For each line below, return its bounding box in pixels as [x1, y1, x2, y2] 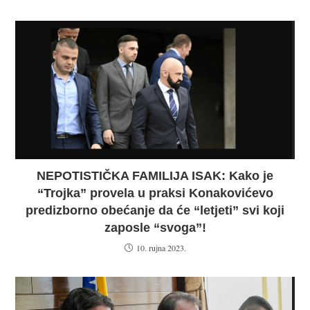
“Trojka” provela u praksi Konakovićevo [37, 186, 273, 200]
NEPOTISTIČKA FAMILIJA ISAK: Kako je [37, 169, 273, 183]
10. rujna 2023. [136, 242, 186, 253]
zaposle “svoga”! [104, 221, 206, 235]
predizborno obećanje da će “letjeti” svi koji [26, 203, 284, 217]
